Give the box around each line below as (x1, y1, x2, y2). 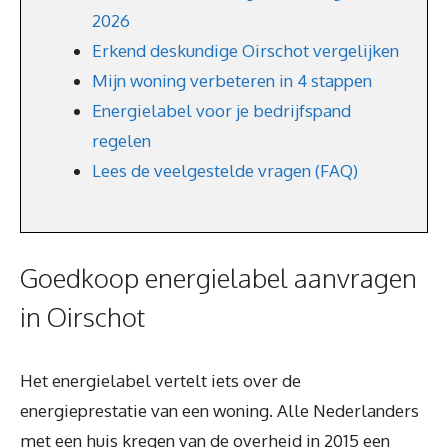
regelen (92, 130, 151, 151)
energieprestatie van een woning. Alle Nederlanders (20, 400, 419, 421)
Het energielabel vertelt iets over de (20, 370, 301, 391)
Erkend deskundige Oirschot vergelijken (92, 40, 399, 61)
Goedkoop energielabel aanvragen (20, 261, 417, 294)
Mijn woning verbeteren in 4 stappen (92, 70, 372, 91)
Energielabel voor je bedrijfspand (92, 100, 351, 121)
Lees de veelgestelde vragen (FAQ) (92, 160, 358, 181)
